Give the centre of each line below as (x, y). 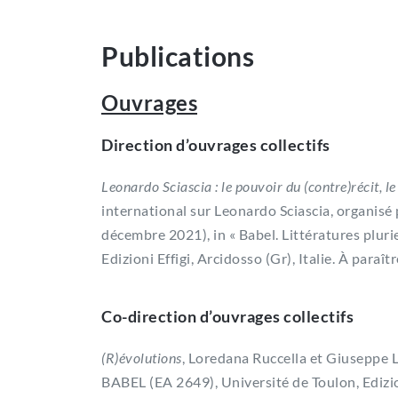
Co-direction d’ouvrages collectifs (227, 316)
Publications (178, 56)
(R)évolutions (142, 357)
